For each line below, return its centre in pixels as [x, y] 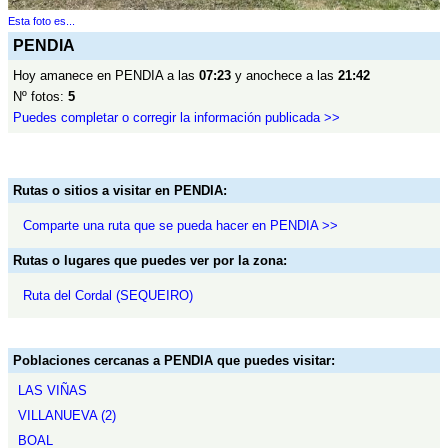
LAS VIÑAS [52, 390]
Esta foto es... [41, 21]
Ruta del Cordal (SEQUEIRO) [108, 295]
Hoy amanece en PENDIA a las [106, 75]
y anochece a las [284, 75]
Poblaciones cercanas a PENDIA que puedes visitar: [174, 360]
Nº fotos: [40, 96]
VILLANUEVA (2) [67, 415]
